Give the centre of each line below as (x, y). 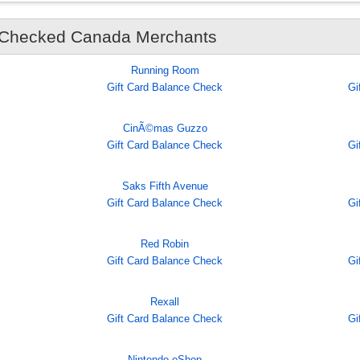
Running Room (165, 71)
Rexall (165, 302)
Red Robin (165, 244)
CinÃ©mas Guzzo (165, 129)
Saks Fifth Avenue (165, 186)
